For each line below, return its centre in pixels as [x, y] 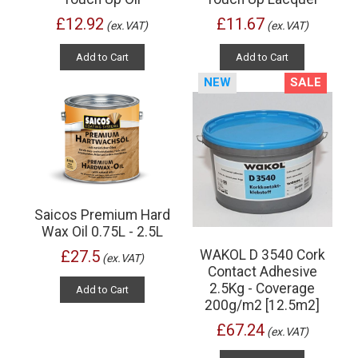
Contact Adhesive [262, 271]
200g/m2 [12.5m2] [263, 305]
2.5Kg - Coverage [263, 288]
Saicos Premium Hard [102, 215]
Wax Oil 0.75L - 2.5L [102, 232]
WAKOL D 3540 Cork [262, 255]
